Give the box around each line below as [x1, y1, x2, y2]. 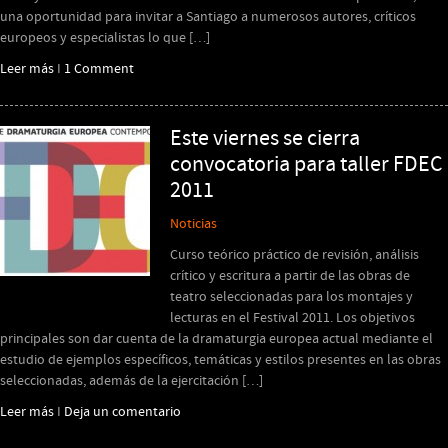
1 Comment [64, 60, 134, 78]
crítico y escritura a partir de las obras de [170, 267, 410, 285]
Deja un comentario [64, 403, 181, 421]
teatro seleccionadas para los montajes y [170, 288, 413, 306]
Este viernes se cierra [170, 124, 360, 153]
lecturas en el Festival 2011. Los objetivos [170, 309, 415, 327]
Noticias [170, 215, 217, 233]
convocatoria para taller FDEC [170, 150, 443, 179]
